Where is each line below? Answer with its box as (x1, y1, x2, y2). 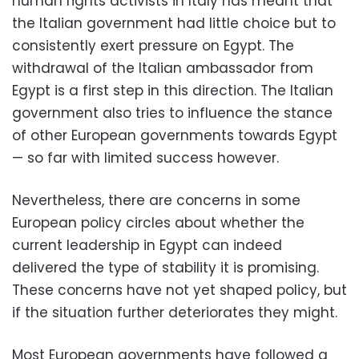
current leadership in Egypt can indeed (12, 235, 282, 255)
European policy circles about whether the (12, 212, 305, 232)
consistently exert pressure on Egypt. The (12, 35, 294, 55)
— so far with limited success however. (12, 147, 279, 167)
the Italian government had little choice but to (12, 13, 336, 33)
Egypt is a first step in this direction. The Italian (12, 80, 333, 100)
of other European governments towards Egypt (12, 125, 337, 145)
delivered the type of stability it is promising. (12, 257, 319, 277)
